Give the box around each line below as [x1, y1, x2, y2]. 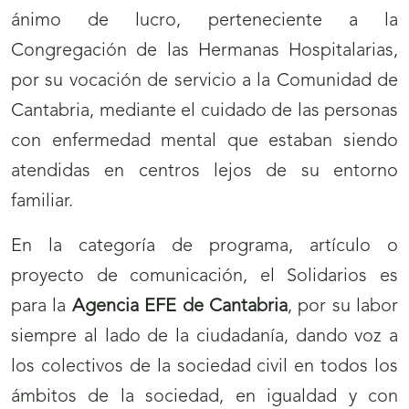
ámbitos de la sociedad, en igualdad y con [11, 388, 398, 407]
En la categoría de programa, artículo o [11, 237, 398, 257]
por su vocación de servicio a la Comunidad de [11, 72, 398, 91]
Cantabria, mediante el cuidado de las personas [11, 102, 398, 121]
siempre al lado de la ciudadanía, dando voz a [11, 328, 398, 347]
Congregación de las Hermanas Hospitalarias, [11, 42, 398, 61]
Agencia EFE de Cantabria [71, 298, 288, 317]
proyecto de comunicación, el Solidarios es [11, 267, 398, 287]
